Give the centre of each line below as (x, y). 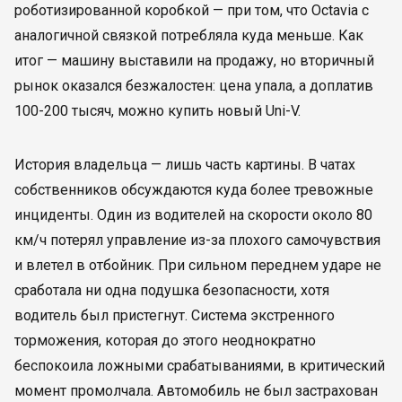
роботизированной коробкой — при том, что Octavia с (192, 10)
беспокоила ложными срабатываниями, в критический (200, 366)
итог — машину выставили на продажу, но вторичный (194, 61)
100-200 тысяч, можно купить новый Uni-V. (157, 111)
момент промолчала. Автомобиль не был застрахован (196, 391)
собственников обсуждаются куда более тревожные (194, 190)
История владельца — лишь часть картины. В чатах (185, 165)
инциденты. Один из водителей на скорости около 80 (193, 215)
